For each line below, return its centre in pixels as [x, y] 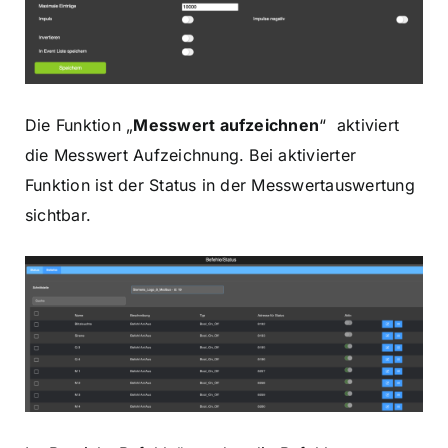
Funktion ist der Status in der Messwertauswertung [220, 184]
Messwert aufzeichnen [226, 124]
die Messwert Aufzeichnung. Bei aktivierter [191, 154]
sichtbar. [58, 214]
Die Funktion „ [79, 124]
